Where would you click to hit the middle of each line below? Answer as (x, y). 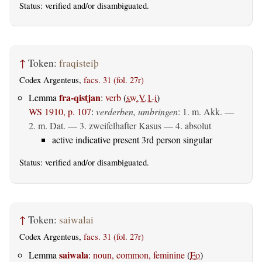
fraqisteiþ (79, 63)
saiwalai (76, 219)
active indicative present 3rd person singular (132, 140)
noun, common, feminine (139, 254)
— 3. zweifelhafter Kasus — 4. (125, 126)
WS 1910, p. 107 (60, 112)
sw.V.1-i (142, 98)
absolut (198, 126)
